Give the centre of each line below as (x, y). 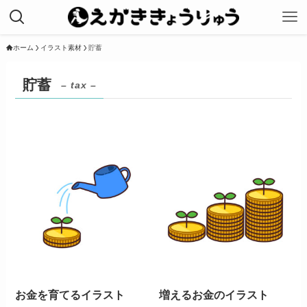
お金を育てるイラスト (70, 295)
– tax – (78, 85)
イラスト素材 (61, 48)
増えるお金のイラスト (214, 295)
